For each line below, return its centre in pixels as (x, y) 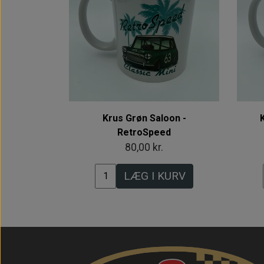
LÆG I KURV (155, 176)
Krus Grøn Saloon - (144, 118)
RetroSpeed (144, 132)
